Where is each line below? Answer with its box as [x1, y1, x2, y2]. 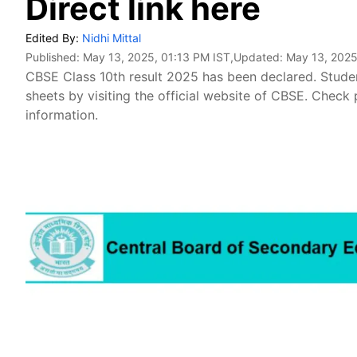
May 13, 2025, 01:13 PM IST [83, 50, 230, 64]
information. [25, 107, 98, 123]
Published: [25, 50, 83, 64]
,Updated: [230, 50, 286, 64]
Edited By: [25, 31, 82, 45]
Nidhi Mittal [82, 31, 141, 45]
